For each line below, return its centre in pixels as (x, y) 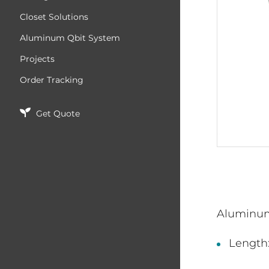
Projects (37, 59)
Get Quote (57, 113)
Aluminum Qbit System (70, 38)
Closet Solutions (54, 17)
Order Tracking (52, 80)
